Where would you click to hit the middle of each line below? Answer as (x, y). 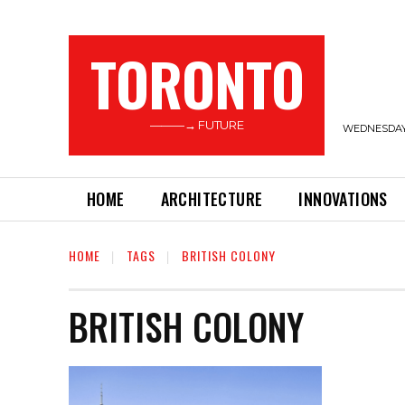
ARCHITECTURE (212, 199)
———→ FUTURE (197, 125)
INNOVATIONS (343, 199)
